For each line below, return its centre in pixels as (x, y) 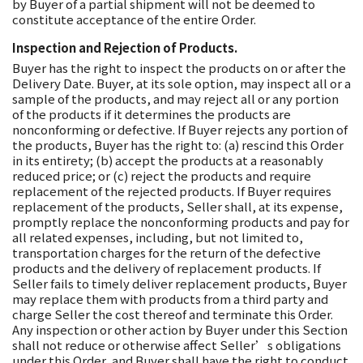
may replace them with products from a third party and (170, 299)
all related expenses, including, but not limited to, (158, 237)
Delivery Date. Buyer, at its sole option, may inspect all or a (181, 83)
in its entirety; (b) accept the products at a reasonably (168, 160)
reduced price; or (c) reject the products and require (162, 175)
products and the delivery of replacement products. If (167, 268)
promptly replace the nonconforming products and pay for (181, 222)
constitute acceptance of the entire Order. (134, 19)
